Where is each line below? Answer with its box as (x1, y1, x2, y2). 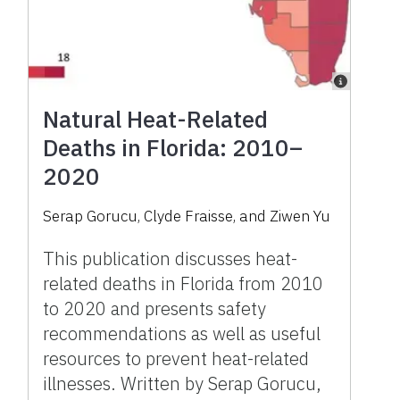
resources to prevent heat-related (43, 346, 310, 371)
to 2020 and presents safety (43, 296, 267, 321)
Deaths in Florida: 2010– (43, 131, 304, 162)
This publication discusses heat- (43, 246, 298, 271)
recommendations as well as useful (43, 321, 321, 346)
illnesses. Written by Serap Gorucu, (43, 371, 322, 396)
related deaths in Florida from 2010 (43, 271, 324, 296)
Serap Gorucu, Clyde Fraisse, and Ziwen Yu (43, 205, 331, 226)
